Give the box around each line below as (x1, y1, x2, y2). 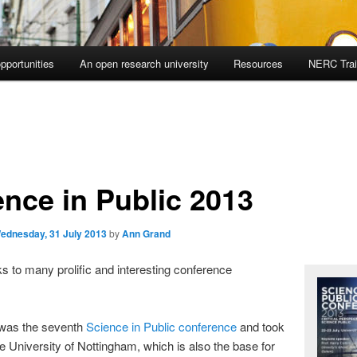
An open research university (79, 56, 209, 72)
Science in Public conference (85, 318, 237, 335)
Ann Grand (121, 226, 171, 241)
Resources (233, 56, 284, 72)
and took (236, 318, 284, 335)
